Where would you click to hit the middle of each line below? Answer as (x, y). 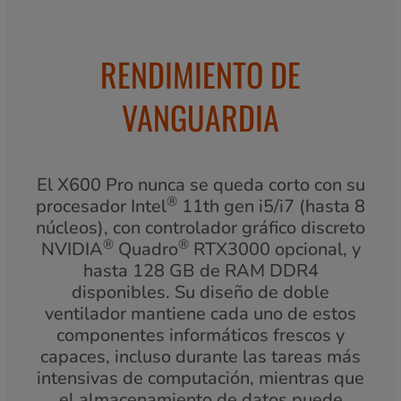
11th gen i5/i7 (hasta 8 (271, 207)
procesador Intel (101, 207)
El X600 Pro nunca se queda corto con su (200, 185)
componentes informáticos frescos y (200, 336)
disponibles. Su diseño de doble (200, 293)
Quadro (145, 250)
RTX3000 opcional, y (274, 250)
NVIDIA (72, 250)
